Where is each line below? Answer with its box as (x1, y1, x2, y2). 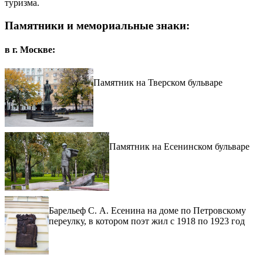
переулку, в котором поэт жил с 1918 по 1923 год (49, 215, 245, 226)
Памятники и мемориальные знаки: (5, 19, 190, 32)
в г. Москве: (5, 45, 55, 55)
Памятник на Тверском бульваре (93, 77, 223, 87)
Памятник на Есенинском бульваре (109, 141, 249, 151)
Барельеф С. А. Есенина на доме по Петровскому (49, 205, 246, 215)
